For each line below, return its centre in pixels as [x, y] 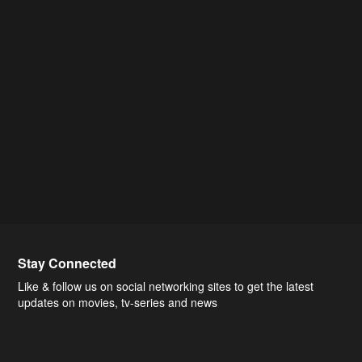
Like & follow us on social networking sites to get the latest [166, 286]
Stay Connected [67, 263]
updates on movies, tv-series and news [118, 302]
